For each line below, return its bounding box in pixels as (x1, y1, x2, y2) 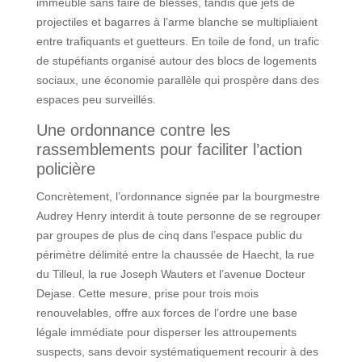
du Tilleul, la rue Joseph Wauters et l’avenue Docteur (36, 267, 305, 280)
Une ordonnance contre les (36, 120, 230, 139)
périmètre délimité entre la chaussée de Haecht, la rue (36, 247, 314, 261)
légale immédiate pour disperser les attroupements (36, 325, 297, 339)
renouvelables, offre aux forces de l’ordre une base (36, 305, 297, 319)
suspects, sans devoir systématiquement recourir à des (36, 344, 318, 358)
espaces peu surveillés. (36, 92, 156, 106)
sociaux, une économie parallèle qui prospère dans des (36, 73, 319, 86)
